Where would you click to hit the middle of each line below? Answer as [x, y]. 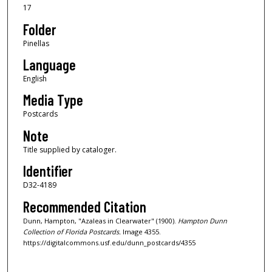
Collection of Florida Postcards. [72, 231]
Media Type [53, 100]
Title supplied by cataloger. [70, 149]
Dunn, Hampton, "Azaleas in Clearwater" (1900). [100, 220]
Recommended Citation [84, 206]
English [35, 79]
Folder [39, 29]
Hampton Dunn [202, 220]
